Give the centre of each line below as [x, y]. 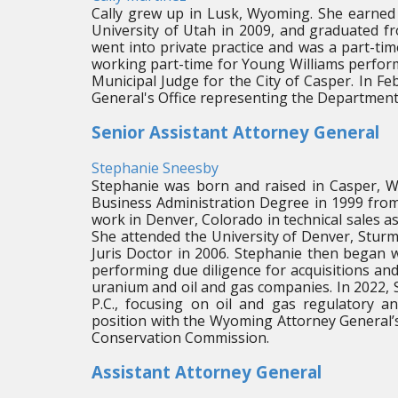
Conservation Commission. [180, 338]
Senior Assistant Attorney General [235, 132]
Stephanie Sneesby [155, 168]
